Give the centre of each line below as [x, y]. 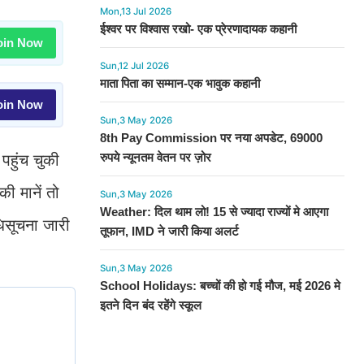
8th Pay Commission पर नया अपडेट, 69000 [211, 138]
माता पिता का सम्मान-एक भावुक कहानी [180, 83]
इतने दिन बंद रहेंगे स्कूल [150, 305]
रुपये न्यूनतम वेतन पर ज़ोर [155, 157]
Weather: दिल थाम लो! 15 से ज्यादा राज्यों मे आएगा [214, 212]
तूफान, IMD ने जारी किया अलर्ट [169, 231]
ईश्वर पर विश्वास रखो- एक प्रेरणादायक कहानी [198, 29]
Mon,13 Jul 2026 [135, 11]
